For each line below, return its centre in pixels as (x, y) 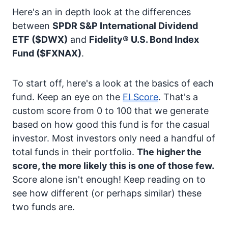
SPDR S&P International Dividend (125, 26)
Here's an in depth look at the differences (102, 12)
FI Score (140, 97)
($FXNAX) (59, 53)
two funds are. (44, 207)
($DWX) (50, 39)
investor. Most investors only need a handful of (114, 138)
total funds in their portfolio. (75, 152)
